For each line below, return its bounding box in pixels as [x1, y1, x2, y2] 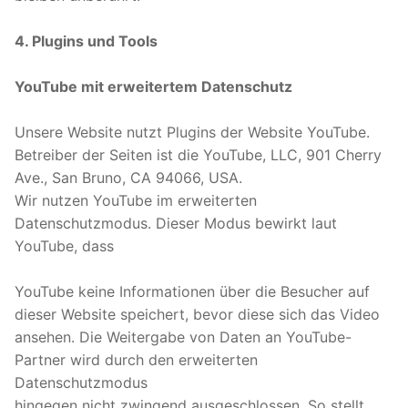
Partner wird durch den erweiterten [15, 350, 258, 369]
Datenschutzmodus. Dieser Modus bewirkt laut [15, 213, 337, 232]
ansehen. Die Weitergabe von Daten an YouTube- [15, 327, 352, 346]
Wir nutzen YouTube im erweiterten [15, 190, 257, 209]
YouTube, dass [15, 236, 114, 255]
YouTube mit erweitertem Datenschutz [15, 76, 292, 96]
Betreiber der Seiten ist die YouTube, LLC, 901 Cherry [15, 145, 382, 164]
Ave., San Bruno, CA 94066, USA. [15, 168, 242, 187]
